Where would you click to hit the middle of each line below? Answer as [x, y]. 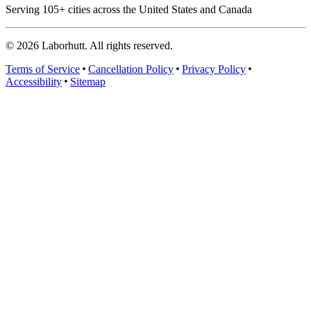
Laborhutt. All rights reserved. [106, 46]
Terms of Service [43, 69]
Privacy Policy [214, 69]
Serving [24, 10]
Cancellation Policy [131, 69]
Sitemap [88, 82]
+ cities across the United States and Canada [155, 10]
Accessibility [34, 82]
